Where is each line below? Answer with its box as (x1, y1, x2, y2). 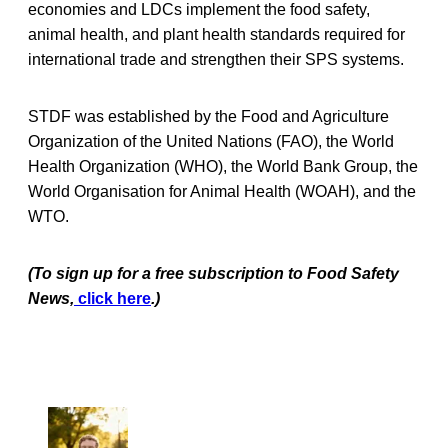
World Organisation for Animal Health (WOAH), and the (28, 182, 416, 200)
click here (74, 289, 151, 307)
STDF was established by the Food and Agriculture (28, 107, 389, 125)
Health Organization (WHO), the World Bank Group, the (28, 157, 418, 175)
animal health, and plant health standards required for (28, 25, 405, 43)
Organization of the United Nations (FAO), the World (28, 132, 394, 150)
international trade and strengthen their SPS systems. (28, 50, 404, 68)
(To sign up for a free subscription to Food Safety (28, 264, 399, 282)
